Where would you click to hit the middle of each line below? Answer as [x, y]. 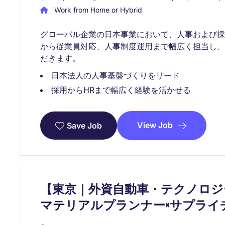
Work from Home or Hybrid [97, 10]
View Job [155, 125]
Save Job [84, 125]
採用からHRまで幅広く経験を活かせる [121, 90]
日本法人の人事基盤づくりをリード [116, 75]
